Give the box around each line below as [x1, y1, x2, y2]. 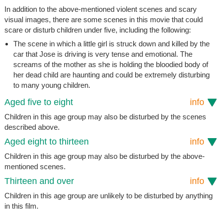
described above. [4, 123, 60, 132]
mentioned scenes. [4, 162, 66, 171]
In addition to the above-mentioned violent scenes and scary [4, 5, 197, 14]
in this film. [4, 202, 38, 211]
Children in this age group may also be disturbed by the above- [4, 152, 205, 161]
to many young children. [13, 81, 90, 90]
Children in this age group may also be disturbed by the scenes [4, 112, 206, 121]
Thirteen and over [4, 176, 74, 186]
